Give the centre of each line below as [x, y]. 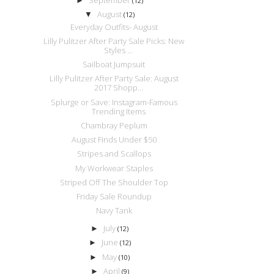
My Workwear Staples [114, 168]
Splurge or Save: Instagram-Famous [114, 102]
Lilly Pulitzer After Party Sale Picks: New [114, 41]
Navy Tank [114, 211]
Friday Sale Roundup [114, 197]
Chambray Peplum [114, 125]
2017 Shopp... [118, 88]
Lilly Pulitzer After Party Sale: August [114, 79]
